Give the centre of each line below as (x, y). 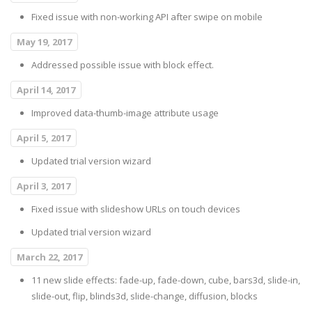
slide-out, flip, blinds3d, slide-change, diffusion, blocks (145, 296)
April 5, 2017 (44, 138)
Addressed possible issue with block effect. (123, 65)
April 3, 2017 (44, 186)
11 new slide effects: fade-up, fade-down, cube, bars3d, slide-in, (166, 280)
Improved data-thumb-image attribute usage (125, 113)
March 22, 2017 (49, 257)
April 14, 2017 (46, 90)
